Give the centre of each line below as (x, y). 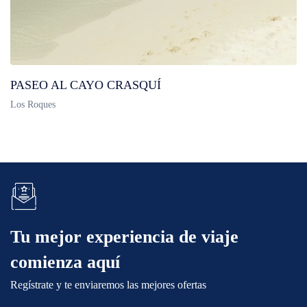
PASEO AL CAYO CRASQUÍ (86, 85)
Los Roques (33, 105)
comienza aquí (65, 262)
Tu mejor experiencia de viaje (124, 237)
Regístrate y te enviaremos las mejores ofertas (108, 285)
